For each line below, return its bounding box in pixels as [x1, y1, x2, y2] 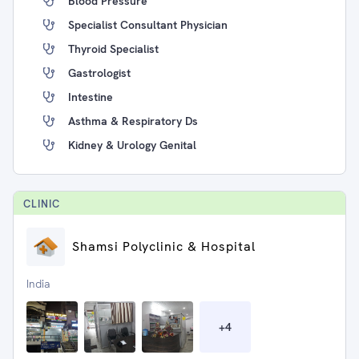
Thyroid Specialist [68, 42, 159, 56]
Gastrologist [68, 66, 131, 80]
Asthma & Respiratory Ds [68, 114, 198, 128]
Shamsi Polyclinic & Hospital [72, 238, 256, 255]
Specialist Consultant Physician [68, 18, 228, 32]
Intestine [68, 90, 113, 104]
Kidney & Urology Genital [68, 138, 196, 152]
